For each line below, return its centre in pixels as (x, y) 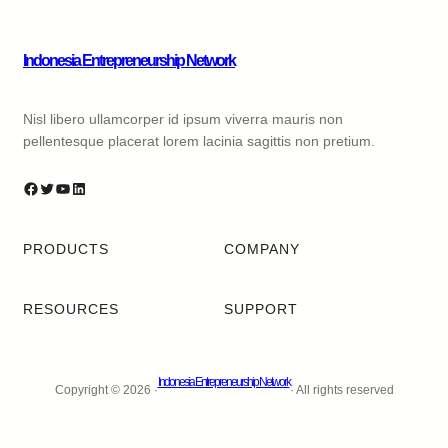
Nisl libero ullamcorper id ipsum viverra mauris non (183, 119)
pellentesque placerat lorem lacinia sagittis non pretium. (199, 141)
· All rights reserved (341, 389)
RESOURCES (71, 309)
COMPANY (262, 249)
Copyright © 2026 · (106, 389)
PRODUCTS (66, 249)
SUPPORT (261, 309)
